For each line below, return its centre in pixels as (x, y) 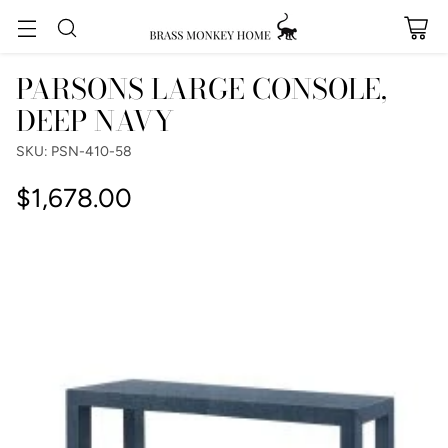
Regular (59, 215)
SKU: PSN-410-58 (74, 151)
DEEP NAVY (95, 120)
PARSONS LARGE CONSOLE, (201, 88)
